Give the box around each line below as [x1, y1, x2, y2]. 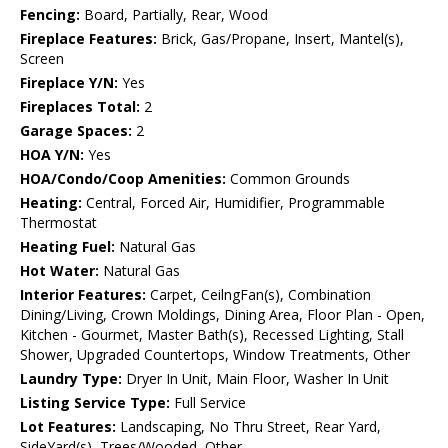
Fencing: [20, 5, 80, 25]
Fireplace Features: [20, 29, 157, 49]
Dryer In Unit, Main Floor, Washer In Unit [122, 369, 389, 389]
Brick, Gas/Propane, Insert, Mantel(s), [157, 29, 404, 49]
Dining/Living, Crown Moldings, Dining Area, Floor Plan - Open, [20, 305, 425, 325]
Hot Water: [20, 261, 99, 281]
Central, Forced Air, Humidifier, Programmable [82, 193, 385, 213]
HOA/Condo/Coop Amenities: [20, 169, 226, 189]
